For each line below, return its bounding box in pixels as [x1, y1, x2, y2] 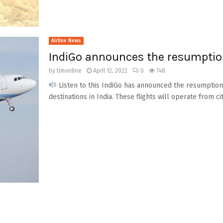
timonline [56, 67, 82, 74]
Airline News [51, 38, 81, 44]
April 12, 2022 [93, 67, 127, 74]
